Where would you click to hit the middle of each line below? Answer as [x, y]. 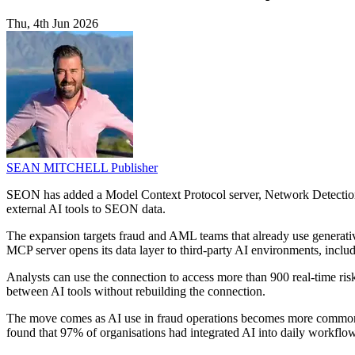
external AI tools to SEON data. [86, 209]
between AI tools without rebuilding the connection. [136, 292]
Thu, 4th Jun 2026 [52, 24]
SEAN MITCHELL [59, 168]
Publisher [134, 168]
